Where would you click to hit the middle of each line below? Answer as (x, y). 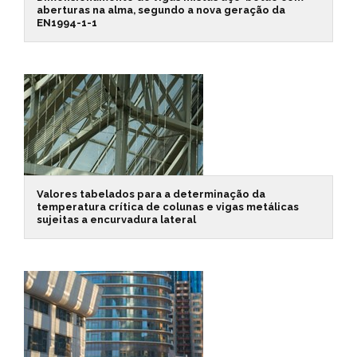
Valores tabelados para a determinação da (151, 194)
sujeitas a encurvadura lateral (116, 220)
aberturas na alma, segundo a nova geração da (161, 10)
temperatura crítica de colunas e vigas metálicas (168, 207)
